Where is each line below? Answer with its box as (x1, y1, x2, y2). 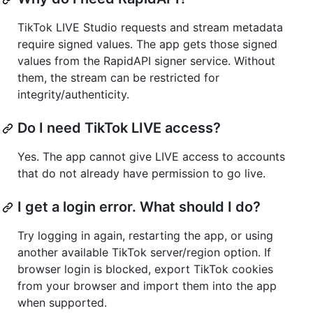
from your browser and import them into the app (17, 279, 277, 293)
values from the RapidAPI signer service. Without (17, 54, 275, 68)
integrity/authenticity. (17, 87, 129, 102)
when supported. (17, 296, 107, 310)
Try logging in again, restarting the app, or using (17, 228, 273, 243)
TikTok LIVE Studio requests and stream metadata (17, 20, 283, 35)
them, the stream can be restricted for (17, 71, 219, 85)
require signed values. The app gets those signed (17, 37, 277, 52)
